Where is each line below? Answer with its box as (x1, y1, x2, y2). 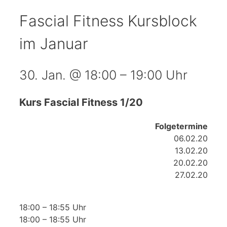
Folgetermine (155, 121, 208, 132)
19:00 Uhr (130, 67, 187, 83)
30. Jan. (19, 67, 69, 83)
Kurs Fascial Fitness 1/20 (19, 96, 143, 109)
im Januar (19, 34, 88, 53)
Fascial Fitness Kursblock (19, 12, 197, 30)
